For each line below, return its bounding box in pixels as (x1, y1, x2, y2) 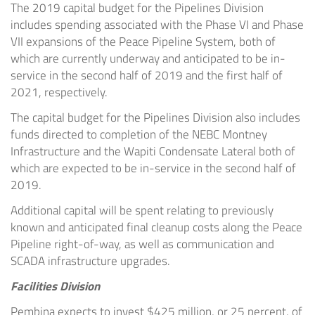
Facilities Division (11, 277, 100, 296)
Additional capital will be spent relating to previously (11, 201, 274, 220)
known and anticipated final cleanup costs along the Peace (11, 218, 302, 237)
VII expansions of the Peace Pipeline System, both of (11, 32, 276, 51)
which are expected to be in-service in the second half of (11, 159, 296, 178)
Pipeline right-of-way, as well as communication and (11, 235, 274, 254)
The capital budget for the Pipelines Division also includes (11, 108, 300, 127)
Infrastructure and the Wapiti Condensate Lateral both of (11, 142, 295, 161)
